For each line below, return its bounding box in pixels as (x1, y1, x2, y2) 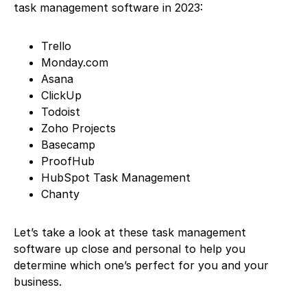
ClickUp (41, 88, 82, 103)
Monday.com (41, 56, 108, 70)
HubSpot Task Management (41, 171, 191, 185)
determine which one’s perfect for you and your (14, 258, 269, 273)
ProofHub (41, 154, 95, 169)
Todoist (41, 105, 80, 119)
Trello (41, 39, 71, 53)
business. (14, 275, 62, 289)
